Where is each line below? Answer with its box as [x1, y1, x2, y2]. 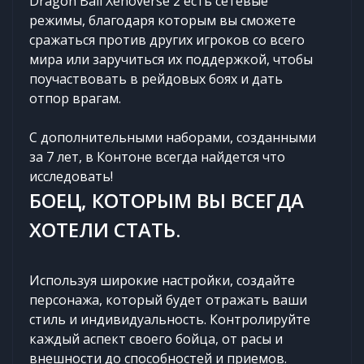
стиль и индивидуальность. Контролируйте [29, 310, 310, 328]
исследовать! [29, 167, 113, 185]
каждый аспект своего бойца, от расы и [29, 329, 283, 348]
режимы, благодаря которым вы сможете [29, 11, 296, 29]
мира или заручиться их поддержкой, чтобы [29, 50, 313, 68]
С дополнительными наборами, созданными [29, 128, 316, 146]
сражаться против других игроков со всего [29, 30, 305, 49]
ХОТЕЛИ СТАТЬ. [29, 215, 180, 243]
